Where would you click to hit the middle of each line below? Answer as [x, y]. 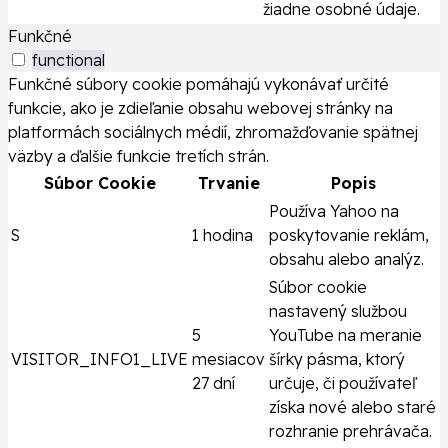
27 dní [213, 383]
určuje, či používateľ [342, 383]
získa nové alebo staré [352, 407]
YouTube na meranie [345, 335]
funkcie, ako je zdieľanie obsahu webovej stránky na [200, 108]
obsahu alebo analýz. [346, 259]
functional [68, 60]
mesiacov [228, 359]
